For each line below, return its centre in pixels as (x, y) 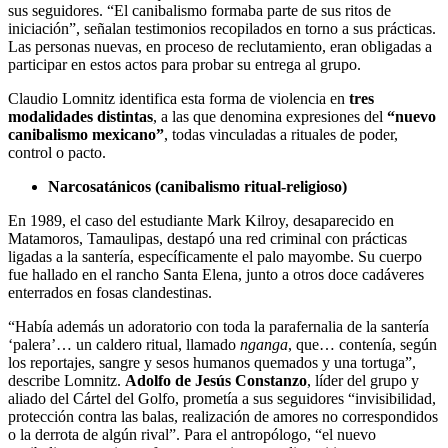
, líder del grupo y (363, 381)
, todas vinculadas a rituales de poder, (281, 135)
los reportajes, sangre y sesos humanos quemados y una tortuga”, (212, 363)
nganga (264, 345)
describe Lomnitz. (66, 381)
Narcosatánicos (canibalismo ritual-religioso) (197, 187)
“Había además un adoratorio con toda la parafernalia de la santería (218, 327)
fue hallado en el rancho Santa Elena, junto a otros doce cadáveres (216, 275)
